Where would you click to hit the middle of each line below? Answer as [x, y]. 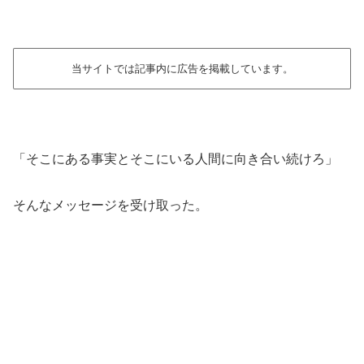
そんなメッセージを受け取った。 [110, 205]
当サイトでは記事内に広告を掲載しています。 [182, 68]
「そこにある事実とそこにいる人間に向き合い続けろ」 [175, 158]
